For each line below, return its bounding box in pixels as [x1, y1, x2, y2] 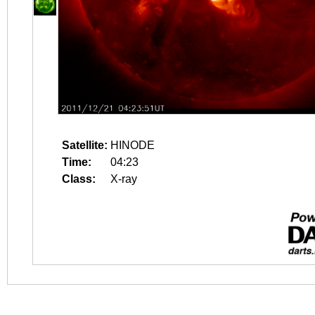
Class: [62, 173, 96, 185]
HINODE [110, 139, 155, 151]
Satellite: [62, 139, 108, 151]
